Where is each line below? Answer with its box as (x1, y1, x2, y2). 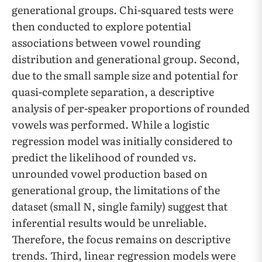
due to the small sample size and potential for (12, 67, 238, 83)
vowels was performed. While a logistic (12, 116, 209, 132)
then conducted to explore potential (12, 18, 191, 34)
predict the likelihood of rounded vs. (12, 149, 196, 165)
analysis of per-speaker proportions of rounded (12, 100, 250, 116)
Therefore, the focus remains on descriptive (12, 231, 230, 247)
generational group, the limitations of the (12, 182, 220, 198)
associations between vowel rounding (12, 35, 201, 50)
